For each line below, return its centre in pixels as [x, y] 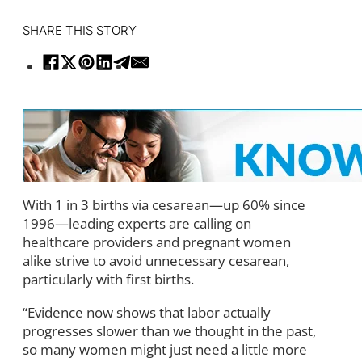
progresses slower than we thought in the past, [169, 330]
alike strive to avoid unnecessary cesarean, [156, 260]
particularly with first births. [108, 279]
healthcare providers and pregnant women [157, 242]
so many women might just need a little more [165, 349]
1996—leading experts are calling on [137, 223]
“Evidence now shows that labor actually [147, 312]
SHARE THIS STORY [80, 30]
